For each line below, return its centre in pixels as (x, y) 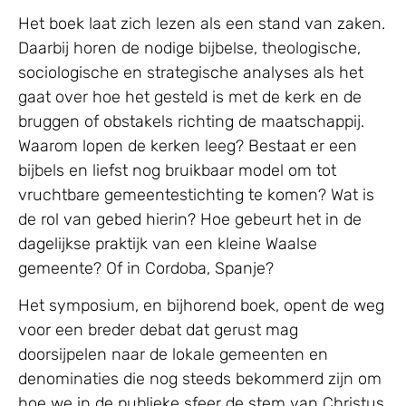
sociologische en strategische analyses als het (191, 72)
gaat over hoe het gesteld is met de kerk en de (190, 97)
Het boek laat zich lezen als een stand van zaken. (202, 23)
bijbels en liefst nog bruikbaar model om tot (177, 170)
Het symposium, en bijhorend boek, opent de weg (201, 306)
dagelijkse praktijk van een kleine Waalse (168, 243)
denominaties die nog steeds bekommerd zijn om (200, 379)
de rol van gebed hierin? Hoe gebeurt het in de (190, 219)
